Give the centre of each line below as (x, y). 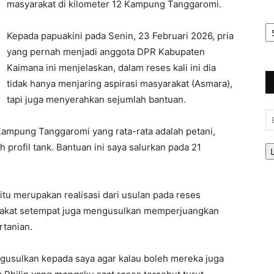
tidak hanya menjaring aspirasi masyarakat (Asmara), (120, 83)
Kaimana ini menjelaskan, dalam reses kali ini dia (111, 68)
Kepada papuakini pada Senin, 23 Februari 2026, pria (120, 36)
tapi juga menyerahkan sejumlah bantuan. (96, 99)
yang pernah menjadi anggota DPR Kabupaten (106, 52)
